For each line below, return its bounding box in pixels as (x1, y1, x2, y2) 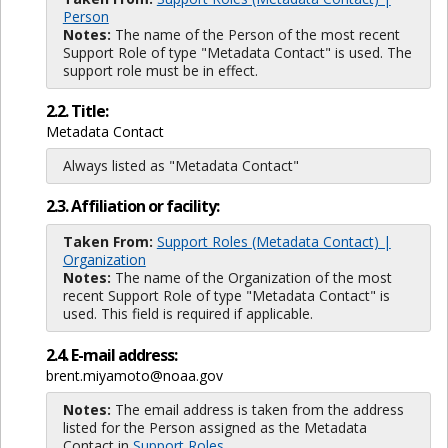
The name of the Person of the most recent (110, 24, 400, 44)
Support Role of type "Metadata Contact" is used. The (62, 42, 412, 62)
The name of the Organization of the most (110, 268, 392, 288)
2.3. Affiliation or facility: (45, 195, 219, 218)
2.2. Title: (45, 100, 108, 123)
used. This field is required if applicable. (62, 304, 313, 324)
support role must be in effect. (62, 60, 258, 80)
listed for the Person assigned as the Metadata (62, 417, 367, 437)
